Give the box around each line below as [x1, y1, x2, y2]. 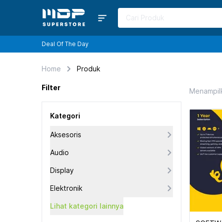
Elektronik [50, 184, 82, 192]
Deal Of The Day [42, 40, 89, 48]
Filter [42, 83, 60, 92]
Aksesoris [50, 130, 81, 139]
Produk [77, 64, 100, 73]
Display [50, 166, 74, 174]
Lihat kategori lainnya [50, 202, 123, 210]
